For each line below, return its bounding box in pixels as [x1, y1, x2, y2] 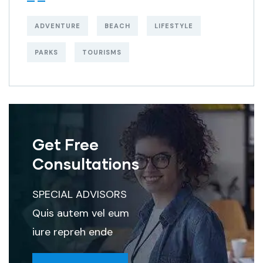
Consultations [32, 154, 139, 173]
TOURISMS [82, 48, 122, 56]
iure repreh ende [32, 224, 113, 239]
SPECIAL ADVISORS [32, 187, 127, 201]
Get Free [32, 134, 99, 153]
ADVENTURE [35, 21, 80, 30]
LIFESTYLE [154, 21, 193, 30]
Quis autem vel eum [32, 205, 129, 220]
